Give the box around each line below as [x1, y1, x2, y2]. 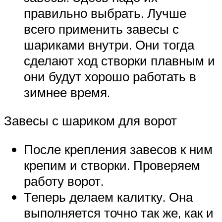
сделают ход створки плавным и [24, 52, 215, 68]
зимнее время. [24, 84, 110, 100]
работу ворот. [24, 172, 104, 189]
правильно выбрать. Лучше [24, 4, 186, 21]
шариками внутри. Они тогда [24, 36, 194, 53]
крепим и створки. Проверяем [24, 157, 200, 173]
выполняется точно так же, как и [24, 204, 214, 221]
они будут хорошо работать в [24, 68, 196, 84]
